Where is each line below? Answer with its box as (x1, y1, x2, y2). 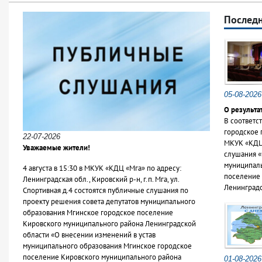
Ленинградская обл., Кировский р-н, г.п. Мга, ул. (23, 174, 179, 184)
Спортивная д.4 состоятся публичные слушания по (23, 185, 188, 195)
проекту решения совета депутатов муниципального (23, 196, 195, 206)
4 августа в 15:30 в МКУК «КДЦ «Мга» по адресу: (23, 163, 181, 173)
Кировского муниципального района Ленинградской (23, 218, 196, 229)
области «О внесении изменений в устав (23, 229, 156, 240)
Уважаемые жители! (23, 142, 90, 153)
